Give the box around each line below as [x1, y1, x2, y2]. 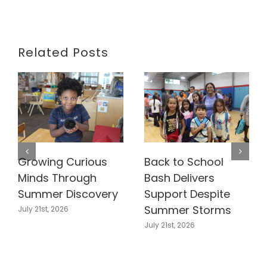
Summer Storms [144, 203, 231, 218]
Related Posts [18, 44, 108, 61]
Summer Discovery [18, 187, 118, 202]
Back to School [144, 154, 223, 170]
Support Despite [144, 187, 230, 202]
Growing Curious [18, 154, 107, 170]
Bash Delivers [144, 170, 215, 186]
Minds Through [18, 170, 97, 186]
